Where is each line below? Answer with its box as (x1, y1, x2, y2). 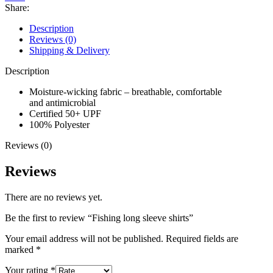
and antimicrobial (29, 97, 96, 108)
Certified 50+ (29, 108, 83, 119)
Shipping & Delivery (29, 44, 110, 55)
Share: (5, 2, 29, 13)
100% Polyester (29, 119, 90, 130)
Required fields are (166, 233, 238, 244)
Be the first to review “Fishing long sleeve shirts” (5, 212, 193, 223)
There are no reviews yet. (5, 191, 102, 202)
